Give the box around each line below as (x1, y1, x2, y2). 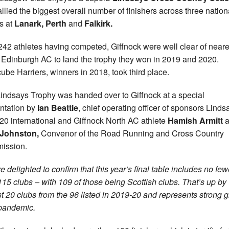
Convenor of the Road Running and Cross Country (39, 127, 224, 140)
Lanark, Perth (12, 17, 68, 30)
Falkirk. (82, 17, 112, 30)
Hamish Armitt (168, 114, 223, 127)
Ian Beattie (37, 102, 78, 114)
